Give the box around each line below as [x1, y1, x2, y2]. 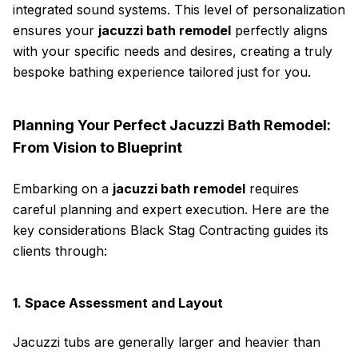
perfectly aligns [231, 22, 328, 38]
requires [245, 181, 299, 197]
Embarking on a [13, 181, 113, 197]
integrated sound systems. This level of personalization [13, 2, 345, 18]
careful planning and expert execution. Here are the [13, 201, 329, 217]
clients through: [13, 243, 107, 259]
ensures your [13, 22, 98, 38]
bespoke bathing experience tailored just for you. [13, 64, 311, 80]
